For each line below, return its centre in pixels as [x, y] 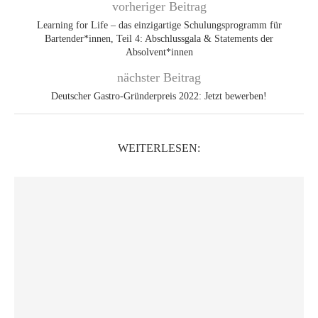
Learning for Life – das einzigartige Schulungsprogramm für [159, 25]
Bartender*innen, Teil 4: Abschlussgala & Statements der [159, 38]
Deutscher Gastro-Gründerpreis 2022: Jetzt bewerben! [159, 96]
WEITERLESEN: [159, 148]
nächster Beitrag [159, 77]
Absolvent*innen [159, 52]
